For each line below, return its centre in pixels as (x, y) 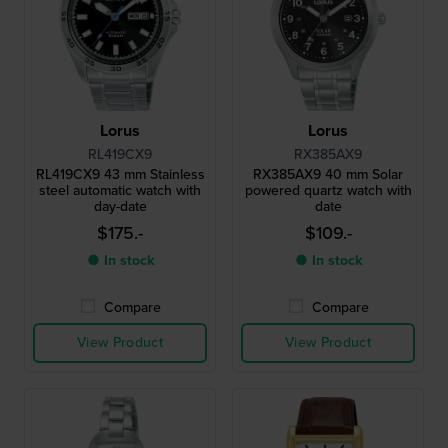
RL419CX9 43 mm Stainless (120, 174)
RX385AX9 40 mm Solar (328, 174)
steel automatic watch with (120, 190)
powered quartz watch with (328, 190)
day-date (120, 206)
